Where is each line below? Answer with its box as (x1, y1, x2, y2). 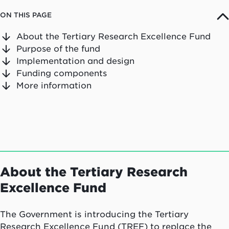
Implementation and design (16, 56, 134, 66)
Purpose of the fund (16, 44, 100, 54)
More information (16, 81, 91, 90)
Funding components (16, 68, 107, 78)
